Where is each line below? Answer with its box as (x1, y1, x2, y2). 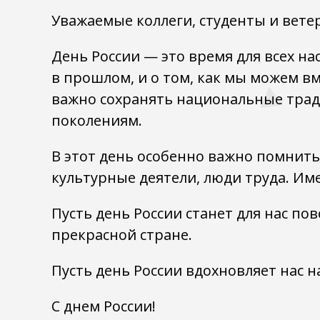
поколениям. (51, 111, 142, 130)
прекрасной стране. (51, 225, 192, 244)
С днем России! (51, 296, 156, 316)
